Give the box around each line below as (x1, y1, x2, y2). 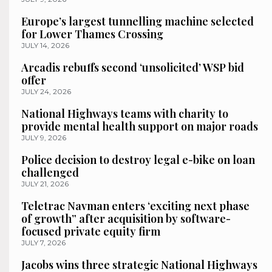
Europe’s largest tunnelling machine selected (21, 13, 254, 29)
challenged (21, 165, 79, 180)
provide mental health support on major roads (21, 118, 258, 134)
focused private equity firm (21, 223, 160, 239)
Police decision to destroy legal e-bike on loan (21, 152, 255, 167)
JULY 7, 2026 (21, 237, 66, 247)
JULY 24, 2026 (21, 86, 71, 96)
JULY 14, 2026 (21, 40, 69, 50)
